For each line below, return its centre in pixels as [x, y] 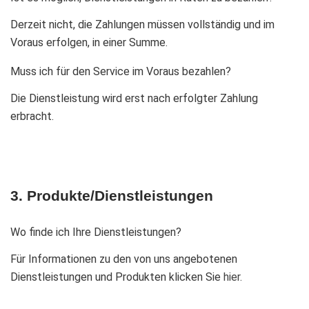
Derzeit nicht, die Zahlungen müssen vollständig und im [142, 24]
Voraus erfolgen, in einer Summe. [89, 42]
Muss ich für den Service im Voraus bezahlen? [121, 71]
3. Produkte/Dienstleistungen [112, 196]
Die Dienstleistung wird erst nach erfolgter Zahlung [134, 98]
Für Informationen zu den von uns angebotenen [124, 259]
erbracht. [32, 116]
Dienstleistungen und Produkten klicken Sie [117, 277]
